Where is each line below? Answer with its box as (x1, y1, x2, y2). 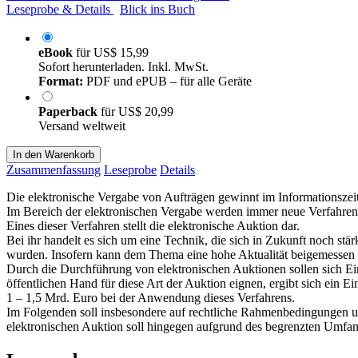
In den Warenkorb (13, 148, 94, 161)
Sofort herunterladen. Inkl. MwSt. (38, 59, 209, 74)
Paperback (38, 104, 101, 118)
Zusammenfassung (6, 162, 101, 177)
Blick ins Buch (120, 2, 195, 16)
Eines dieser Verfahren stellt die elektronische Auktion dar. (6, 218, 300, 233)
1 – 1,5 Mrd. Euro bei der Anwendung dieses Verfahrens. (6, 290, 295, 304)
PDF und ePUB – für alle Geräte (83, 74, 252, 88)
